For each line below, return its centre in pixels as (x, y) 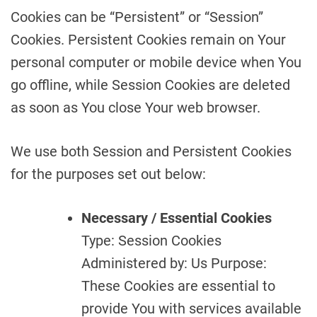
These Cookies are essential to (178, 286)
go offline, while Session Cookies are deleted (150, 85)
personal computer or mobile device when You (156, 62)
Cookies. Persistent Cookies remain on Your (148, 40)
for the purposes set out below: (108, 174)
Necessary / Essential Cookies (177, 218)
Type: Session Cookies (151, 241)
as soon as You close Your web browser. (136, 108)
